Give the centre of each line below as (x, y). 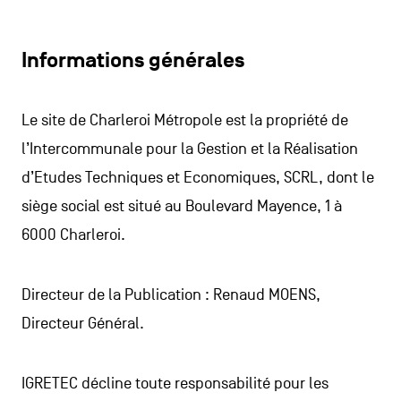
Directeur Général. (82, 324)
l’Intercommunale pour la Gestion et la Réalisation (189, 149)
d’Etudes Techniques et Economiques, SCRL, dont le (197, 178)
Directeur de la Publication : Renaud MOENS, (171, 295)
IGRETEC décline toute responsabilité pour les (175, 384)
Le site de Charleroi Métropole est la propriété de (184, 120)
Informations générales (132, 61)
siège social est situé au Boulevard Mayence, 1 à (181, 206)
